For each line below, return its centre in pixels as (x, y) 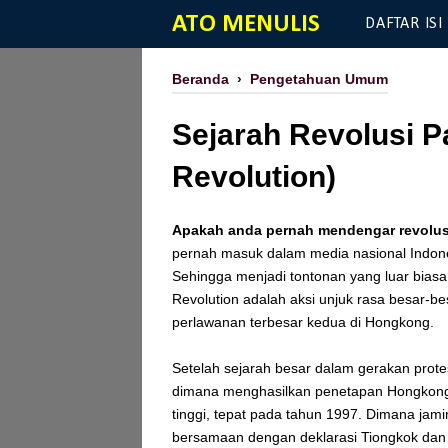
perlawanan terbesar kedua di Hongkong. (305, 321)
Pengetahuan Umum (319, 79)
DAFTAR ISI (404, 24)
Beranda (200, 79)
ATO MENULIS (246, 24)
